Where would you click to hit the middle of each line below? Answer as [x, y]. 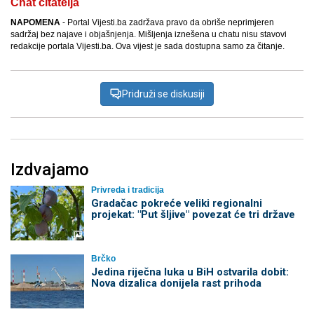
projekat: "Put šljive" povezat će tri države [193, 215]
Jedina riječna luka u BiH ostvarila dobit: [190, 272]
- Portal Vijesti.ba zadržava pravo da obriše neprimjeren [167, 23]
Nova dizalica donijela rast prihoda [176, 283]
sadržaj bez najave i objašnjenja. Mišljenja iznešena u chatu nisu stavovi [149, 35]
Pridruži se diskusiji [163, 94]
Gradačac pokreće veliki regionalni [176, 204]
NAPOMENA [35, 23]
